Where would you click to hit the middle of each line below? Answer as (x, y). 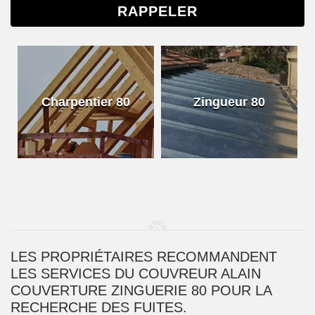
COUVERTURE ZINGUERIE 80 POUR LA (141, 290)
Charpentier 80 (86, 102)
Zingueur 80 (229, 102)
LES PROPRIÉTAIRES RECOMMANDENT (144, 257)
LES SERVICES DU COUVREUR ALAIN (136, 274)
